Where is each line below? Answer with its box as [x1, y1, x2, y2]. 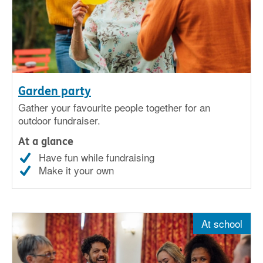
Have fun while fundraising [39, 149, 154, 164]
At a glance [18, 134, 73, 148]
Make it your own [39, 162, 114, 177]
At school [201, 215, 242, 231]
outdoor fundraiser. [18, 112, 100, 127]
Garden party [18, 84, 91, 98]
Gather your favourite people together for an [18, 99, 210, 114]
